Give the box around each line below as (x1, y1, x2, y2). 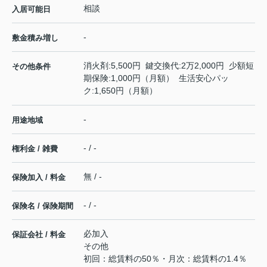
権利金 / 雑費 (12, 144, 58, 154)
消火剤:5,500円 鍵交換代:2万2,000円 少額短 (83, 61, 254, 71)
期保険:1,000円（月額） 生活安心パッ (83, 73, 229, 83)
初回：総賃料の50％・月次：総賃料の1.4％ (83, 254, 247, 264)
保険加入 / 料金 (12, 173, 66, 182)
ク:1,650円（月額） (83, 86, 157, 96)
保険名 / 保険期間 (12, 201, 73, 211)
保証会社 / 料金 (12, 230, 66, 240)
